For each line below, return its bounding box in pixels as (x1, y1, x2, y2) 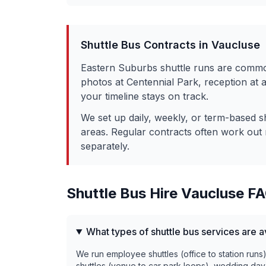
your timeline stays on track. (81, 90, 208, 102)
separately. (81, 140, 129, 152)
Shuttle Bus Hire (66, 185, 181, 202)
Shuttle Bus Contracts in (81, 39, 211, 51)
